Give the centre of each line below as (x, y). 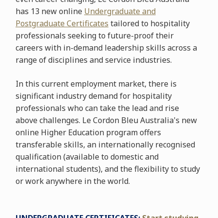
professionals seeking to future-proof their (94, 36)
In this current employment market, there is (96, 84)
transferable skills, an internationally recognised (105, 145)
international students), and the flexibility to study (108, 169)
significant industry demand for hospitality (93, 96)
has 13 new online (50, 11)
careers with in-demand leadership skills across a (106, 48)
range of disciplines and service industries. (93, 60)
